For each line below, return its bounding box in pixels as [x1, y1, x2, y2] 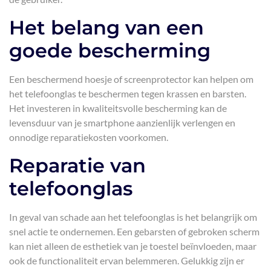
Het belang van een [9, 16, 204, 39]
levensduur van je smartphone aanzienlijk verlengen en [9, 117, 235, 128]
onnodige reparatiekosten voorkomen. [9, 131, 168, 143]
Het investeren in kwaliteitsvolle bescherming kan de [9, 102, 227, 114]
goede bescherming [9, 39, 211, 62]
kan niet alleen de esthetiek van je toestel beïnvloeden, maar [9, 240, 256, 252]
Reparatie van [9, 154, 146, 177]
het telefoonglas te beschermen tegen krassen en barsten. [9, 88, 246, 99]
